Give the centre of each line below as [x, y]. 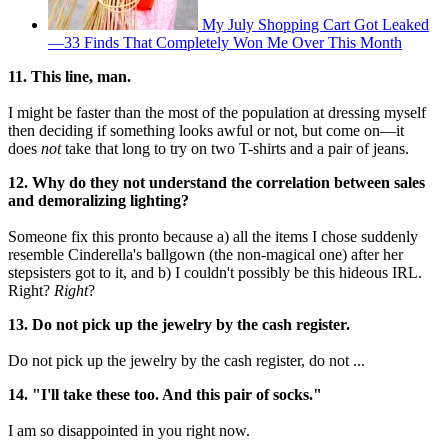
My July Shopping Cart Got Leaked [315, 25]
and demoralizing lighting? [98, 201]
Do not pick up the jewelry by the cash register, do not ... [186, 361]
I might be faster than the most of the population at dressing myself [217, 113]
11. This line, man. [69, 77]
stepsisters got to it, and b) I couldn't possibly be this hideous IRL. [215, 273]
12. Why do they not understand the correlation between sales [216, 183]
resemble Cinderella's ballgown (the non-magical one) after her [205, 255]
